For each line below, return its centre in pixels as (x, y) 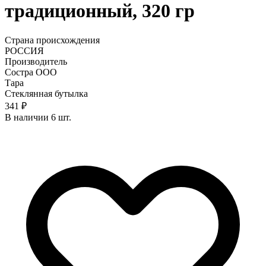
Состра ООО (31, 72)
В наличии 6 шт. (38, 117)
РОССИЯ (24, 50)
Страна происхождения (52, 40)
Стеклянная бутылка (46, 93)
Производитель (36, 61)
